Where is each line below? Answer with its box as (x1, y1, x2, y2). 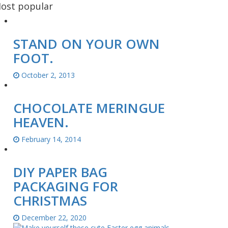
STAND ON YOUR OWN (13, 34, 160, 53)
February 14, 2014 (19, 134, 81, 144)
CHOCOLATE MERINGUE (13, 98, 165, 117)
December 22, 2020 (19, 212, 87, 222)
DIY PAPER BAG (13, 162, 107, 181)
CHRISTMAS (13, 191, 87, 210)
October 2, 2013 (19, 70, 75, 80)
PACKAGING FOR (13, 177, 118, 195)
